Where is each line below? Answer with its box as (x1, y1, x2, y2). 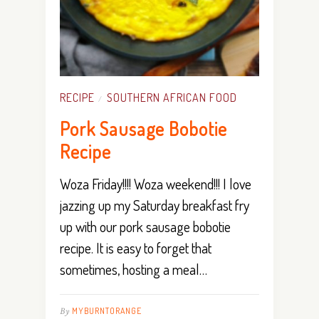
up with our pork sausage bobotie (60, 216, 231, 236)
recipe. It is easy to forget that (60, 238, 211, 257)
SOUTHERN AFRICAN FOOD (107, 90, 237, 105)
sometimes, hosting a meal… (60, 259, 207, 278)
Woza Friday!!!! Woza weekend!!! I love (60, 174, 251, 193)
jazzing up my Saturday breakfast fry (60, 195, 249, 214)
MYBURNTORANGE (72, 305, 142, 316)
